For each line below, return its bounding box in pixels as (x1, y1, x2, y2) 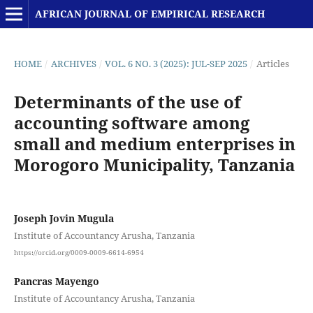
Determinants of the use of (13, 89, 241, 113)
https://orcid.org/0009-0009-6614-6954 (13, 247, 144, 257)
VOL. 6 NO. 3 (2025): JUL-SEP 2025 (105, 57, 248, 70)
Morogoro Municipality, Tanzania (13, 152, 295, 176)
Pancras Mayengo (13, 274, 99, 288)
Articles (256, 57, 289, 70)
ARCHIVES (50, 57, 96, 70)
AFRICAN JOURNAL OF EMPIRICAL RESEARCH (34, 7, 265, 20)
